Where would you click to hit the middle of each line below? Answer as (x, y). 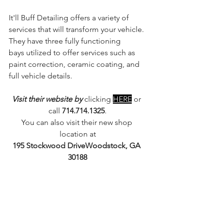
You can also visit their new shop (77, 122)
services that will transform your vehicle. (77, 29)
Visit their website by (48, 99)
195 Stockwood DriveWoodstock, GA (77, 145)
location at (77, 134)
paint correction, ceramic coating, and (75, 64)
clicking (99, 99)
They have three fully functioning (66, 41)
